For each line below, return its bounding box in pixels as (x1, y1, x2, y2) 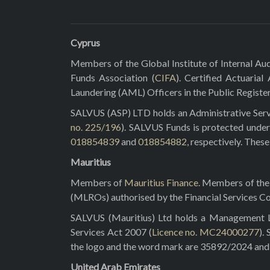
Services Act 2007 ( (71, 226, 152, 237)
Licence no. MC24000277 (151, 226, 260, 237)
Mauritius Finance (124, 177, 199, 188)
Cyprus (71, 37, 100, 48)
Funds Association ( (71, 72, 155, 83)
